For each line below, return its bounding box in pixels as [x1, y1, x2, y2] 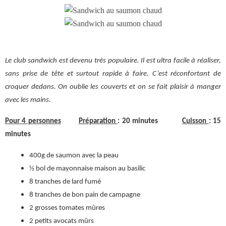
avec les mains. [5, 96, 51, 104]
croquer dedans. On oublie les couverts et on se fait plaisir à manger [5, 83, 221, 91]
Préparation [78, 118, 118, 125]
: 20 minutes [118, 118, 183, 125]
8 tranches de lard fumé [29, 178, 101, 186]
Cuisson [182, 118, 209, 125]
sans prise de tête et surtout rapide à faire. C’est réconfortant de [5, 70, 221, 78]
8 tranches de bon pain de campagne [29, 191, 140, 199]
